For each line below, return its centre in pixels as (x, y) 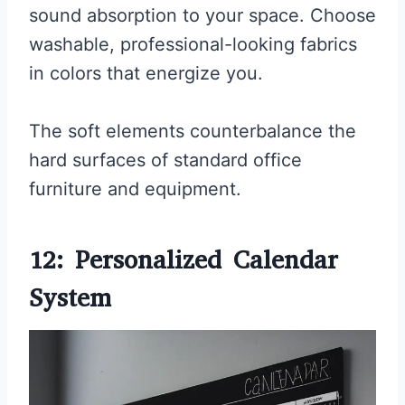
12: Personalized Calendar (184, 259)
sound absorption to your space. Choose (202, 15)
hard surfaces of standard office (165, 160)
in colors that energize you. (146, 73)
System (70, 297)
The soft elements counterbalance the (193, 131)
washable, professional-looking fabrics (193, 44)
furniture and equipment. (135, 188)
